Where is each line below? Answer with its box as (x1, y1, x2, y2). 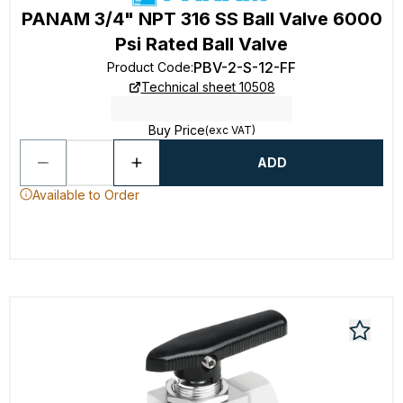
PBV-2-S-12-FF (193, 58, 296, 76)
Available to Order (32, 186, 139, 202)
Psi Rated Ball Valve (115, 32, 288, 55)
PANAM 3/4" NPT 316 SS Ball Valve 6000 (21, 7, 382, 30)
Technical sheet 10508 (140, 78, 275, 94)
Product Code (107, 58, 191, 75)
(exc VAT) (204, 122, 255, 137)
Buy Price (148, 121, 205, 138)
